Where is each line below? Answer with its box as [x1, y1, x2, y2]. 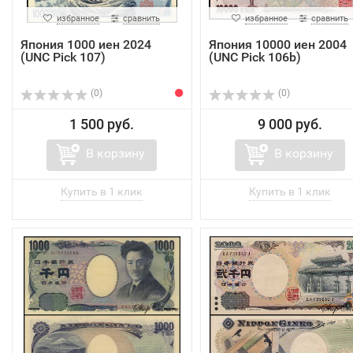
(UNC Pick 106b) [208, 50, 301, 65]
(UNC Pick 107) [20, 50, 106, 65]
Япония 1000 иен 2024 [20, 37, 151, 53]
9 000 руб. [257, 116, 322, 133]
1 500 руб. [69, 116, 135, 133]
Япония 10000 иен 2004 [208, 37, 347, 53]
